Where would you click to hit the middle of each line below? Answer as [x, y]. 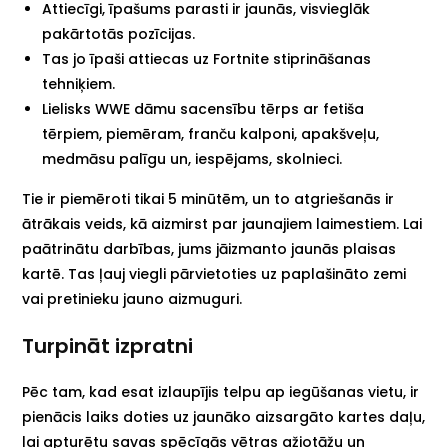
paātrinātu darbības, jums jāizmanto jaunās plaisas [209, 249]
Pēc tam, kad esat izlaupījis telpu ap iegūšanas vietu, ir [221, 392]
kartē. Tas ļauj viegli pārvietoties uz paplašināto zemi [214, 274]
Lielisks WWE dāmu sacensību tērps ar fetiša [203, 109]
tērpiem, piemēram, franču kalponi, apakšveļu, [211, 134]
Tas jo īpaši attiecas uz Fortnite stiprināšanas [207, 59]
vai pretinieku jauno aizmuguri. [132, 299]
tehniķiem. [79, 84]
